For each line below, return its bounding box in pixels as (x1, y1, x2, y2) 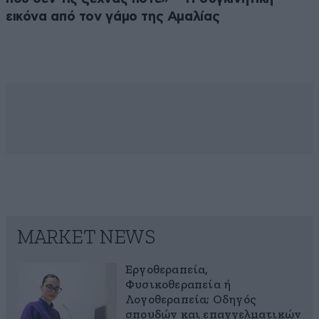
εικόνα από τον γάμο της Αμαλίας (6, 10, 220, 24)
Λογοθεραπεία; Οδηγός (125, 294, 256, 307)
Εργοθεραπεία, (125, 264, 209, 277)
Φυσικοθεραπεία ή (125, 279, 231, 292)
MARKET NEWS (17, 228, 155, 249)
